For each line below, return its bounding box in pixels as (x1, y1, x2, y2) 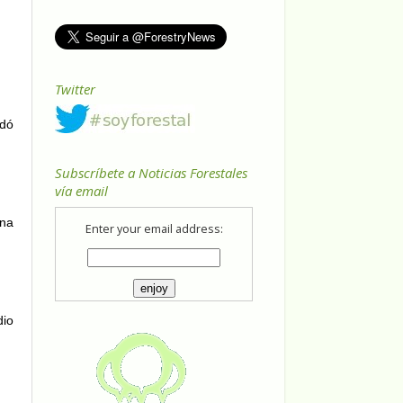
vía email (55, 182, 108, 201)
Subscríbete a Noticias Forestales (55, 164, 247, 183)
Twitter (55, 79, 95, 98)
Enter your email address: (85, 221, 223, 237)
